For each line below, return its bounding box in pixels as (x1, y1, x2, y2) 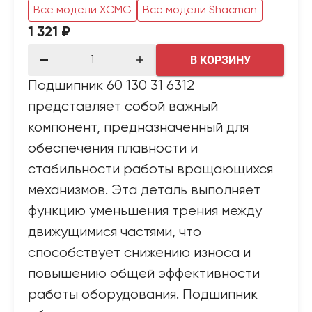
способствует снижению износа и (28, 246, 251, 260)
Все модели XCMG (33, 4, 132, 16)
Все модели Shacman (143, 4, 257, 16)
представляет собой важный (28, 100, 218, 114)
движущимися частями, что (28, 225, 201, 240)
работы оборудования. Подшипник (28, 288, 258, 302)
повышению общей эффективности (28, 267, 260, 281)
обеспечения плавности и (28, 141, 198, 156)
